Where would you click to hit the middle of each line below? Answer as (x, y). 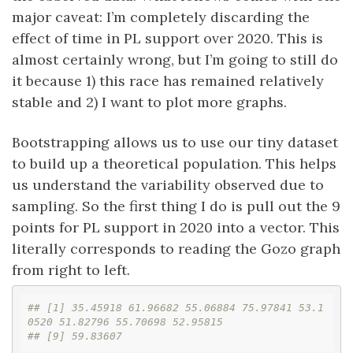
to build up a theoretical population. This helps (174, 164)
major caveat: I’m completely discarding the (161, 17)
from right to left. (71, 270)
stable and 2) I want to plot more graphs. (149, 102)
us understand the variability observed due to (168, 185)
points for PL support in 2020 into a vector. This (176, 228)
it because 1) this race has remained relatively (168, 81)
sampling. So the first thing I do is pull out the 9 (176, 206)
